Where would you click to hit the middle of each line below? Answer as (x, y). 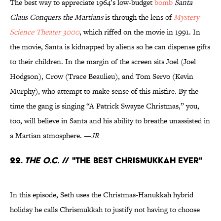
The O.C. (42, 160)
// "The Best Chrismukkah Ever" (131, 160)
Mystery (186, 17)
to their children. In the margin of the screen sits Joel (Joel (103, 62)
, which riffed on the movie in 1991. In (140, 32)
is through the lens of (138, 17)
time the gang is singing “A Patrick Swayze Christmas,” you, (105, 106)
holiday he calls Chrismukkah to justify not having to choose (105, 210)
